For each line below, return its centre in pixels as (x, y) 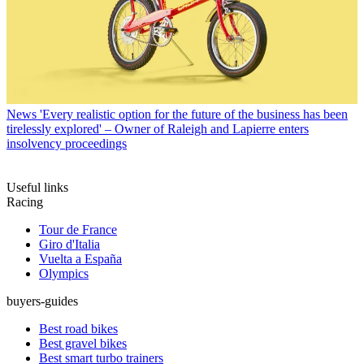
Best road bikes (78, 328)
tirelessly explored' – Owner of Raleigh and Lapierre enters (158, 128)
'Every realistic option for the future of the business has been (194, 114)
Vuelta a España (80, 258)
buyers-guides (42, 301)
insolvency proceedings (67, 143)
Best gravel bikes (83, 343)
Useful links (37, 187)
